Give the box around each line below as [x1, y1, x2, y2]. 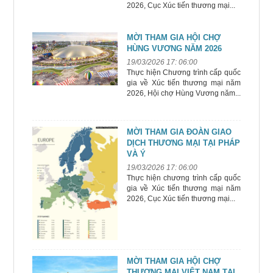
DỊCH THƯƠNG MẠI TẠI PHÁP [127, 138, 240, 147]
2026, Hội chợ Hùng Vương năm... [127, 89, 241, 97]
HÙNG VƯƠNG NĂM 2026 [127, 44, 222, 53]
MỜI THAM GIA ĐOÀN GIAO [127, 127, 232, 136]
